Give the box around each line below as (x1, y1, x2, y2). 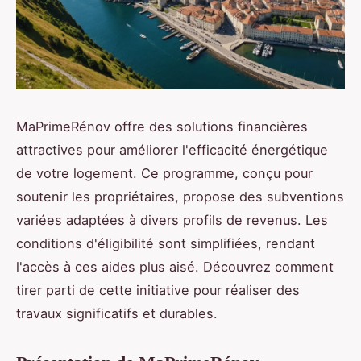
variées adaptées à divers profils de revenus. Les (16, 211, 328, 228)
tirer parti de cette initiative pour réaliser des (16, 281, 300, 298)
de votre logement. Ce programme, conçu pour (16, 164, 313, 181)
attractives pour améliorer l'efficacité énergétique (16, 141, 328, 158)
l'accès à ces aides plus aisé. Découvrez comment (16, 258, 334, 275)
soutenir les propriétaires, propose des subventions (16, 188, 344, 205)
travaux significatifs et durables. (16, 305, 218, 322)
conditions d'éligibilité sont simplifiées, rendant (16, 234, 315, 251)
